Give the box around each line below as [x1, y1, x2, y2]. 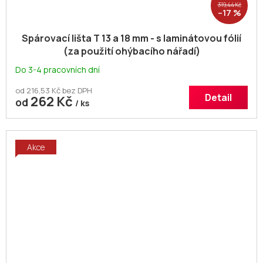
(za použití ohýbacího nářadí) [63, 45, 200, 58]
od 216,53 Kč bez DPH [15, 85, 92, 96]
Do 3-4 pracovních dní [15, 64, 100, 76]
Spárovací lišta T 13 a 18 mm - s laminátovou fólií [22, 32, 241, 45]
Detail [205, 91, 232, 104]
